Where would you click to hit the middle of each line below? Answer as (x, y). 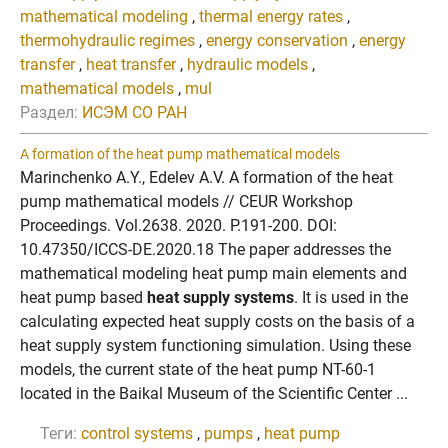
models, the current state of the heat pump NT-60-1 (198, 369)
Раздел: (49, 112)
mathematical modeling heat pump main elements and (213, 273)
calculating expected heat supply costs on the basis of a (217, 321)
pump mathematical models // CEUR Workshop (186, 201)
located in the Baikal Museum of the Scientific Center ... (214, 393)
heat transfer (131, 64)
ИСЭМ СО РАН (134, 112)
